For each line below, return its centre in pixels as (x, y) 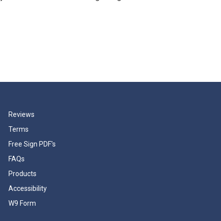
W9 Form (22, 203)
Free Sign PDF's (32, 144)
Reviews (21, 114)
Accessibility (28, 188)
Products (22, 174)
